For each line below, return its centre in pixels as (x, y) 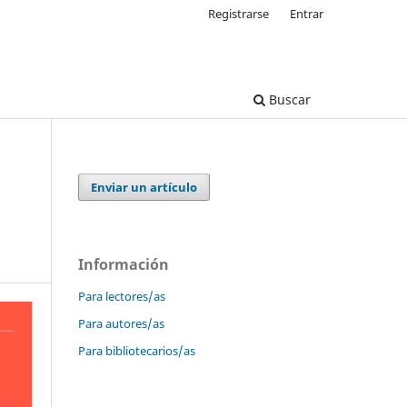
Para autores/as (121, 323)
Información (124, 264)
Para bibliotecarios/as (137, 350)
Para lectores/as (122, 296)
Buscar (288, 99)
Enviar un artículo (144, 187)
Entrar (307, 13)
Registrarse (239, 13)
